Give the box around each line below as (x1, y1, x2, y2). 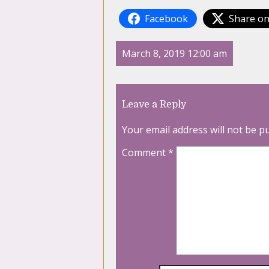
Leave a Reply (122, 99, 186, 110)
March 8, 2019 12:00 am (122, 47, 227, 61)
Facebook (145, 12, 188, 26)
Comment (122, 146, 168, 160)
